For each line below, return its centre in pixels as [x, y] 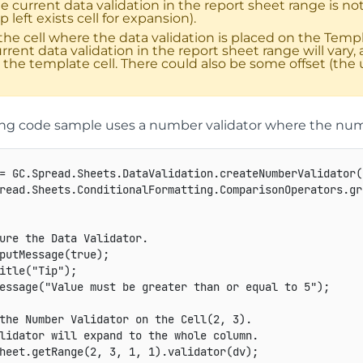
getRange [57, 352]
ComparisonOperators [281, 190]
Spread [51, 174]
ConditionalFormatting [145, 190]
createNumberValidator [287, 174]
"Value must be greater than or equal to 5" [180, 287]
